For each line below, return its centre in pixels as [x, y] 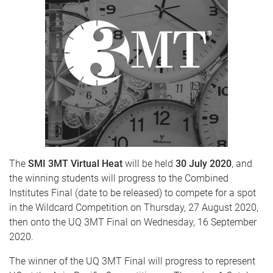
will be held [149, 164]
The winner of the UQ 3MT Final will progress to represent [132, 261]
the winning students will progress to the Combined [119, 178]
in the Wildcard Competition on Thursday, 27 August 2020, [134, 207]
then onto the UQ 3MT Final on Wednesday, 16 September [133, 222]
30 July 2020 [204, 164]
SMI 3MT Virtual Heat [75, 164]
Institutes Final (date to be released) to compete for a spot [133, 193]
